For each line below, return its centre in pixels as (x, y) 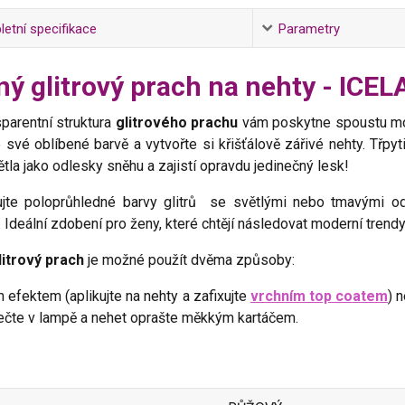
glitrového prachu (177, 122)
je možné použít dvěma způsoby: (189, 259)
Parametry (309, 28)
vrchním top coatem (319, 296)
